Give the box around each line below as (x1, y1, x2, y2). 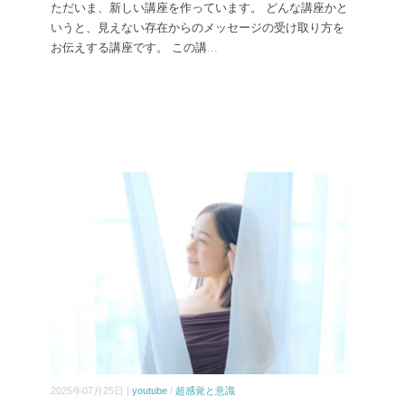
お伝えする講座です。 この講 (51, 41, 207, 55)
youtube (132, 385, 167, 397)
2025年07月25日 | (51, 385, 132, 397)
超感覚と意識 (175, 385, 235, 397)
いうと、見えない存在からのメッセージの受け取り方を (51, 21, 344, 35)
